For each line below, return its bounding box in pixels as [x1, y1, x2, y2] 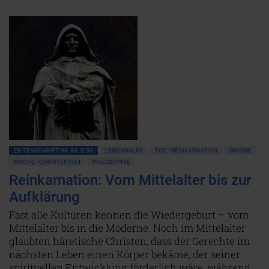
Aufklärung [9, 189, 80, 205]
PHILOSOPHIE [92, 159, 130, 165]
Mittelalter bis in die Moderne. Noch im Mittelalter [9, 221, 246, 235]
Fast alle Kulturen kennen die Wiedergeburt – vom [9, 208, 249, 222]
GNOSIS [229, 147, 251, 154]
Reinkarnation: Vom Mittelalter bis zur [9, 172, 251, 189]
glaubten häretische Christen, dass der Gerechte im [9, 234, 250, 248]
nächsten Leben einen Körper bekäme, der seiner [9, 247, 240, 261]
